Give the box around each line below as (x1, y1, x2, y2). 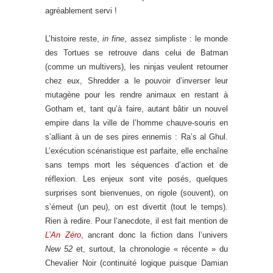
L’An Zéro (45, 230, 81, 239)
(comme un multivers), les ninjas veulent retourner (45, 62, 228, 71)
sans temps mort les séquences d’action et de (45, 160, 228, 169)
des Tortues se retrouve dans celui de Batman (45, 48, 228, 57)
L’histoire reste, (45, 34, 103, 43)
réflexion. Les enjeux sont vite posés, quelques (45, 174, 228, 183)
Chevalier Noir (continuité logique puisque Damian (45, 258, 228, 268)
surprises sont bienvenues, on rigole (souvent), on (45, 188, 228, 197)
